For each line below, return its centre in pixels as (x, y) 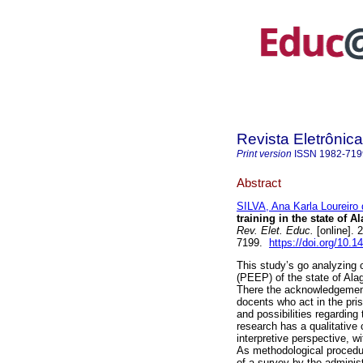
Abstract (259, 182)
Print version (264, 154)
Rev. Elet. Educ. (275, 231)
